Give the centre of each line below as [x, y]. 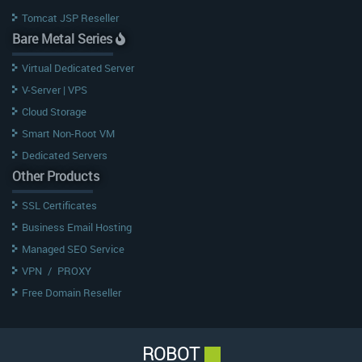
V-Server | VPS [55, 89]
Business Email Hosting [77, 227]
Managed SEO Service [73, 248]
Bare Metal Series [64, 38]
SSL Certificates [59, 205]
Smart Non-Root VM [68, 133]
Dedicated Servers [65, 155]
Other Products [56, 176]
